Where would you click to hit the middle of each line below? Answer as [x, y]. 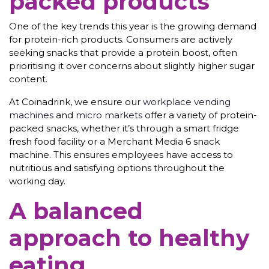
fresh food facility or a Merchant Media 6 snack [114, 141]
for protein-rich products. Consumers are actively [121, 39]
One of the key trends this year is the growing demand [133, 26]
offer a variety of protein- [200, 115]
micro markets [109, 115]
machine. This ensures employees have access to [121, 154]
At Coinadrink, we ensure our [76, 101]
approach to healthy [129, 238]
